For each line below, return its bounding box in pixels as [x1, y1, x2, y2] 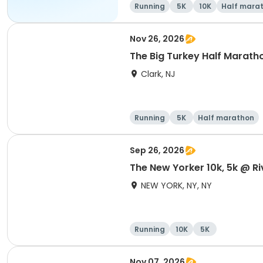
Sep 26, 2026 [130, 144, 184, 156]
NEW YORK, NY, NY [141, 180, 212, 191]
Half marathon [198, 113, 254, 123]
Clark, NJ [141, 68, 175, 80]
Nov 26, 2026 [130, 33, 184, 45]
